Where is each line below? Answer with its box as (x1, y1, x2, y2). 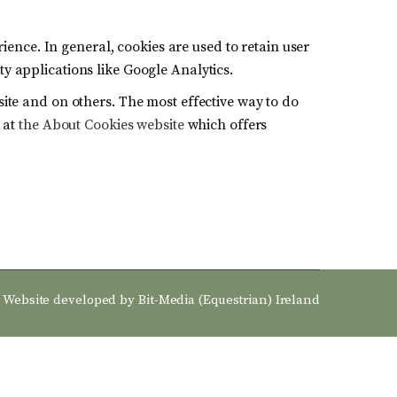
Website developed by (3, 292, 138, 308)
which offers (183, 116, 268, 134)
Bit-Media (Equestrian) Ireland (138, 292, 320, 308)
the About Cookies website (19, 116, 184, 134)
